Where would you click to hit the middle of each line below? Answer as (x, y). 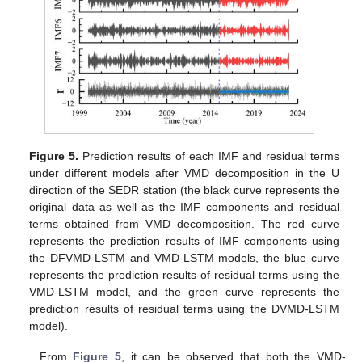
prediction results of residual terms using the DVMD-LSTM (184, 308)
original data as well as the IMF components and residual (184, 206)
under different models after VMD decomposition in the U (184, 173)
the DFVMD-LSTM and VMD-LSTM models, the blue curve (184, 257)
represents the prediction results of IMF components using (184, 240)
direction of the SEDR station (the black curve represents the (184, 189)
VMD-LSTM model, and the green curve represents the (184, 291)
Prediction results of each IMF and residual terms (209, 156)
